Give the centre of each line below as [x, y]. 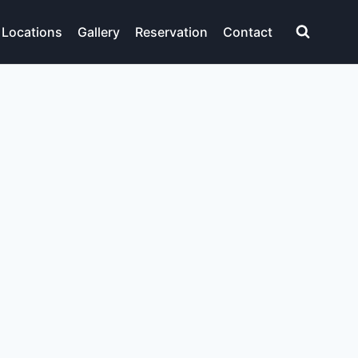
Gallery [99, 32]
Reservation [172, 32]
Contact [248, 32]
